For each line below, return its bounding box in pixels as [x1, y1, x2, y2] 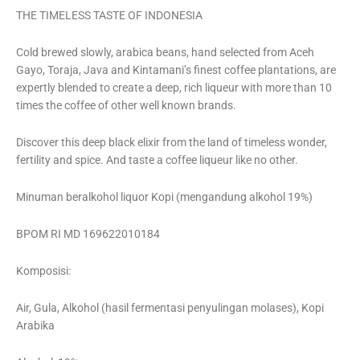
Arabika [16, 318, 55, 332]
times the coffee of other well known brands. [16, 99, 236, 112]
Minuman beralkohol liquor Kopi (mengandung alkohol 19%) [16, 190, 313, 204]
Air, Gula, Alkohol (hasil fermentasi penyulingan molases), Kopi [16, 301, 324, 314]
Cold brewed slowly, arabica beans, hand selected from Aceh [16, 46, 314, 59]
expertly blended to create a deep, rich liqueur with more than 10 [16, 81, 332, 95]
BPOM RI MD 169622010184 [16, 227, 160, 241]
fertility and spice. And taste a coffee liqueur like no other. [16, 153, 298, 167]
